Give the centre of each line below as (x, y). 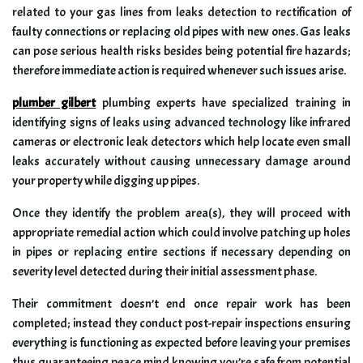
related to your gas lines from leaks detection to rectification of (181, 13)
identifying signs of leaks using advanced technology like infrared (181, 123)
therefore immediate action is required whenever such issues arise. (179, 71)
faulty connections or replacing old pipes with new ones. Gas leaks (181, 32)
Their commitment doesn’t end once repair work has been (181, 304)
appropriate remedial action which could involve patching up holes (181, 233)
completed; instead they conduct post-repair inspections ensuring (181, 324)
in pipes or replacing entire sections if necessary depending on (181, 252)
